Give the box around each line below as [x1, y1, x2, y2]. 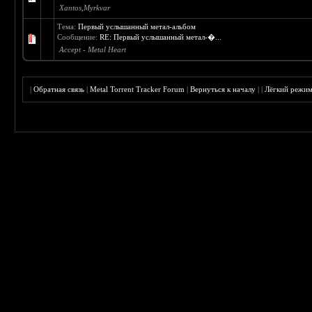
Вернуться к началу [190, 85, 256, 93]
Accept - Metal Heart [59, 45, 127, 54]
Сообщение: [57, 33, 100, 41]
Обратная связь [33, 85, 85, 93]
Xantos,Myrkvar [59, 3, 111, 12]
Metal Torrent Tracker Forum [90, 85, 185, 93]
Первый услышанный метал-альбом [78, 22, 196, 31]
